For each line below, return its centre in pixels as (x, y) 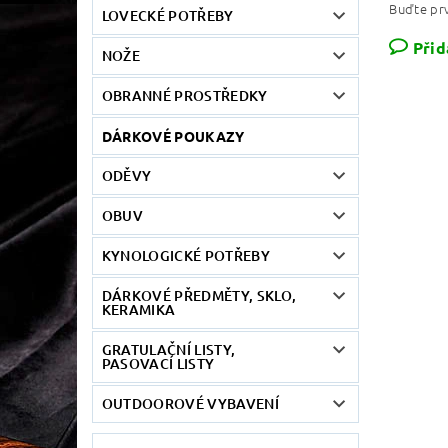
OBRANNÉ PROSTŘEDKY (184, 95)
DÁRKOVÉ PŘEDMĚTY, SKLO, (199, 295)
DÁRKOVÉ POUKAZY (173, 135)
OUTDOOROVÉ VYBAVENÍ (190, 403)
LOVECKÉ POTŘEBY (167, 15)
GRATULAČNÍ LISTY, (168, 349)
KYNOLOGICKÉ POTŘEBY (185, 255)
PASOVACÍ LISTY (158, 363)
